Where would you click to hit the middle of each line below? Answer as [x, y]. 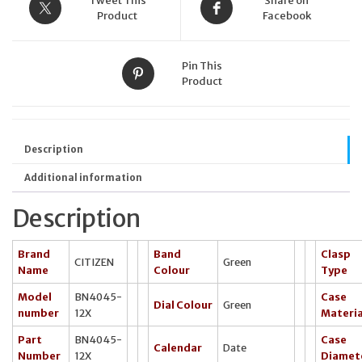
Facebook [286, 16]
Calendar [178, 347]
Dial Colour [183, 304]
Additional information [83, 178]
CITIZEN [94, 261]
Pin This [202, 66]
